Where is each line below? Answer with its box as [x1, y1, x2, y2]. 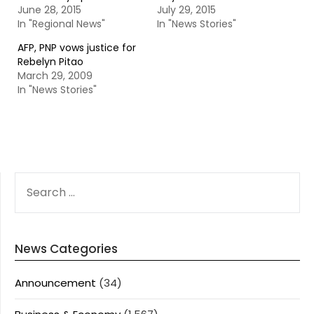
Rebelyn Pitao [18, 55, 83, 69]
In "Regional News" [18, 17, 105, 31]
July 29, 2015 [157, 3, 216, 17]
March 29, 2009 [18, 69, 93, 83]
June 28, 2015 [18, 3, 81, 17]
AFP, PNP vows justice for [18, 41, 136, 55]
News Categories [15, 240, 118, 257]
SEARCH [14, 172, 54, 187]
